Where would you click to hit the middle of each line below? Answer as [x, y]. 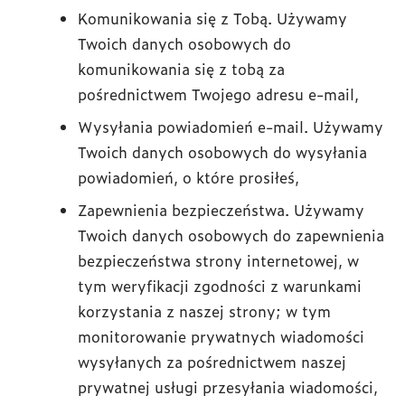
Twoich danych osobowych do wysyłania [222, 152]
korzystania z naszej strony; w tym [204, 311]
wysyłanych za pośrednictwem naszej [212, 362]
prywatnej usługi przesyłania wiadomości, [228, 387]
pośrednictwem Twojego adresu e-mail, [218, 94]
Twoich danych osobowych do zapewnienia [231, 235]
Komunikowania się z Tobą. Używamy [212, 18]
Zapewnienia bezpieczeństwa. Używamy [221, 210]
